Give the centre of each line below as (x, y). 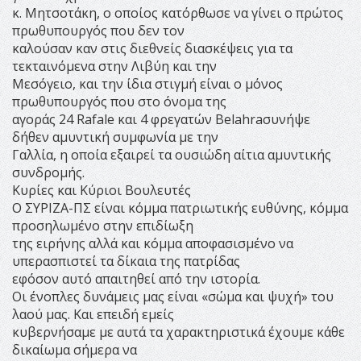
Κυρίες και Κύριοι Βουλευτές (102, 190)
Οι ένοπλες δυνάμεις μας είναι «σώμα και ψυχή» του (173, 296)
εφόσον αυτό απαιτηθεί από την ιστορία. (136, 278)
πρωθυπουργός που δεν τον (98, 30)
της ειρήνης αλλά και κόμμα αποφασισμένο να (153, 243)
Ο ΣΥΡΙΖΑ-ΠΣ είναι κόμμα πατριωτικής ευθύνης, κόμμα (180, 207)
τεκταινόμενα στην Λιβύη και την (114, 66)
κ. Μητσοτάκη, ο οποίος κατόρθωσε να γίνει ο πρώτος (178, 12)
